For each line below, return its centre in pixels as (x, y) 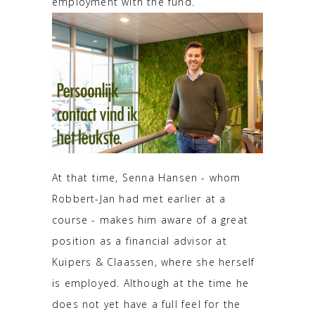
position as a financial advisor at (140, 240)
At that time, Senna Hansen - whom (147, 177)
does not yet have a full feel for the (147, 304)
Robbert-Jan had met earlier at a (139, 198)
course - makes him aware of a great (150, 219)
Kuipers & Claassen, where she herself (154, 262)
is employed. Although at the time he (151, 283)
